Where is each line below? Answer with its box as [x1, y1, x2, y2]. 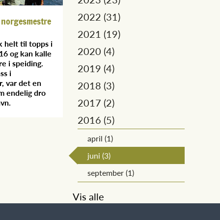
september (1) [87, 167, 134, 178]
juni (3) [87, 150, 110, 161]
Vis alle [73, 190, 104, 203]
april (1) [87, 133, 113, 144]
